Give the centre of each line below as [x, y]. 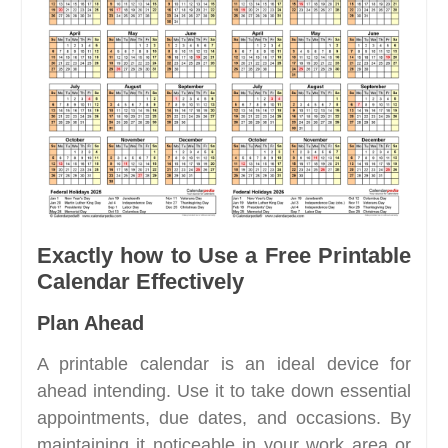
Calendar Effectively [140, 282]
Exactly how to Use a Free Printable [224, 256]
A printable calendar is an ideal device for [224, 364]
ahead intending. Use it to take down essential [224, 391]
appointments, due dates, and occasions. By [224, 418]
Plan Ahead [90, 323]
